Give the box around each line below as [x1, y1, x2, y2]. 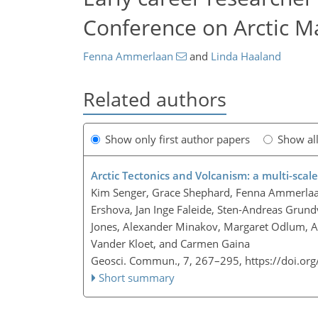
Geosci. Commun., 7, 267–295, [91, 253, 245, 268]
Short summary [99, 270, 175, 285]
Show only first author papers [105, 132, 250, 147]
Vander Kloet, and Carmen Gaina [91, 236, 250, 251]
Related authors [83, 86, 226, 112]
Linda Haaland [210, 49, 281, 63]
